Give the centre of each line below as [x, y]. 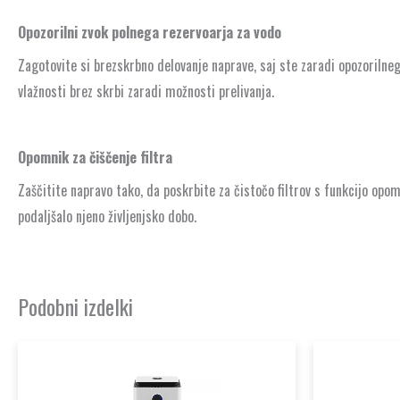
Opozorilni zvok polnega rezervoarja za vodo [150, 33]
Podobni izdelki [75, 307]
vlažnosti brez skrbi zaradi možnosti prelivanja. [146, 92]
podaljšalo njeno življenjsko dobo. [107, 217]
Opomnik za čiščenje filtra [97, 158]
